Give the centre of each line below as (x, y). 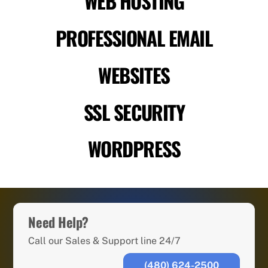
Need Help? (58, 222)
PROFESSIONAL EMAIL (134, 37)
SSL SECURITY (134, 112)
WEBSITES (134, 74)
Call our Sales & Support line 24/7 (105, 241)
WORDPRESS (134, 149)
